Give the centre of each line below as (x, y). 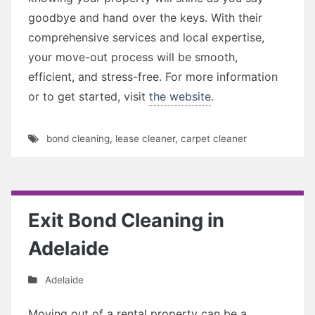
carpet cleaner (213, 138)
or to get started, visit (89, 96)
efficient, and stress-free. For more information (153, 76)
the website (180, 96)
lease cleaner (145, 138)
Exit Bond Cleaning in (126, 220)
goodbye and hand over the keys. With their (145, 17)
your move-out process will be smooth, (133, 57)
